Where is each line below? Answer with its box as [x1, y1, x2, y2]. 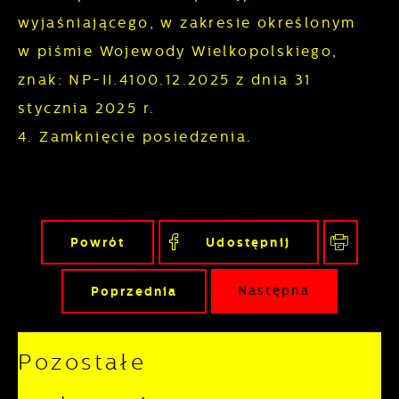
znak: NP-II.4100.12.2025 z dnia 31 [18, 71, 312, 88]
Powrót [69, 234, 126, 250]
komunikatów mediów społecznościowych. [24, 28, 340, 44]
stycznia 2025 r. [18, 100, 161, 117]
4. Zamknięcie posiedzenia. [18, 128, 253, 145]
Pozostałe [18, 349, 147, 375]
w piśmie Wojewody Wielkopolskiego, [18, 43, 338, 60]
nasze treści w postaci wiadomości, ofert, [24, 4, 340, 19]
